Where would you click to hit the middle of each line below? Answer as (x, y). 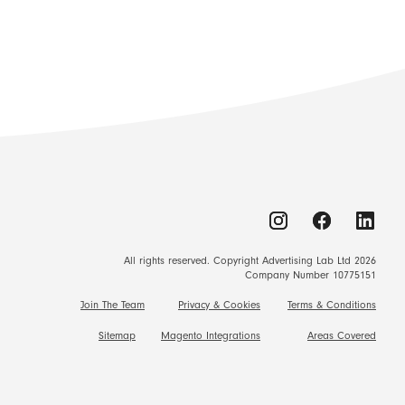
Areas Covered (342, 335)
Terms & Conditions (332, 305)
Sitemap (117, 335)
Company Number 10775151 (311, 275)
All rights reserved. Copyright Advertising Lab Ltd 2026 (250, 260)
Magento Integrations (211, 335)
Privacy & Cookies (219, 305)
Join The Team (113, 305)
